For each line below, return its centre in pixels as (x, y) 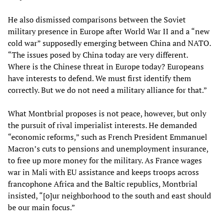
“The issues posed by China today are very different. (98, 55)
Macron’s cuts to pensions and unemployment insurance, (108, 148)
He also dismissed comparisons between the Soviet (97, 19)
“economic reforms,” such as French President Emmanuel (108, 137)
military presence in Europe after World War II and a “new (109, 31)
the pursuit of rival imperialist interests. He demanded (102, 125)
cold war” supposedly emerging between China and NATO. (109, 43)
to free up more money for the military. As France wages (105, 160)
